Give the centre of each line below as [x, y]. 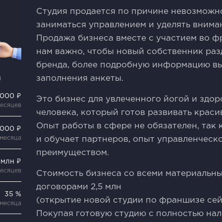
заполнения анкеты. [80, 79]
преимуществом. [73, 153]
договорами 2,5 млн [79, 187]
